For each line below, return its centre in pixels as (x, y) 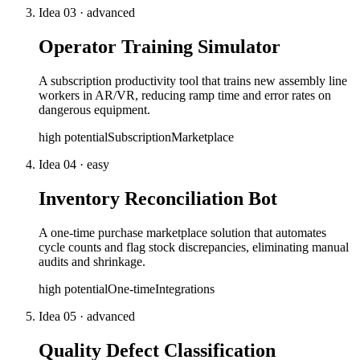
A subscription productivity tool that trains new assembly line (193, 81)
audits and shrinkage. (92, 262)
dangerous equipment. (94, 110)
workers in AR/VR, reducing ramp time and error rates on (185, 96)
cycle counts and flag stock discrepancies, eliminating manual (194, 247)
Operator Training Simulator (160, 47)
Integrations (185, 289)
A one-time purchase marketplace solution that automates (182, 233)
